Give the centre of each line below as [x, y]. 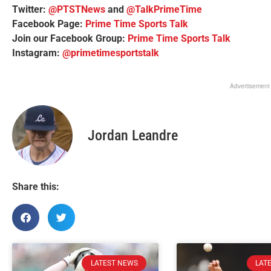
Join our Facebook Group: [70, 39]
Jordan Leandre [133, 136]
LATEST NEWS [114, 263]
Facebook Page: [49, 24]
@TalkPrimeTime [164, 10]
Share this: [36, 186]
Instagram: [37, 53]
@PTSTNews [77, 10]
